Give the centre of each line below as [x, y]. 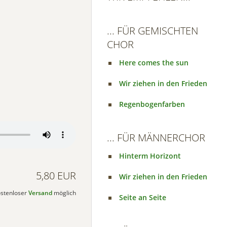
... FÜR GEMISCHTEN [153, 31]
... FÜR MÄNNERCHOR [156, 138]
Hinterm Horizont [150, 156]
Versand [40, 193]
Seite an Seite [143, 197]
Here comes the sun [154, 63]
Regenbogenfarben [152, 104]
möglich [64, 193]
